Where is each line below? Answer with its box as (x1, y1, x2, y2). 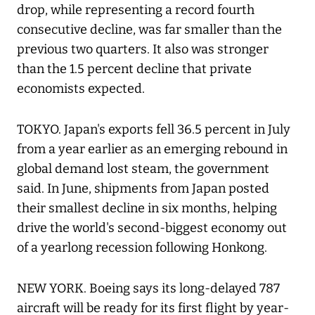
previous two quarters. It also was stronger (17, 41, 269, 58)
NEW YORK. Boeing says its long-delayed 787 (17, 281, 280, 297)
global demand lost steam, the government (17, 161, 269, 177)
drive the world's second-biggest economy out (17, 220, 287, 236)
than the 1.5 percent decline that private (17, 61, 252, 77)
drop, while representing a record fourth (17, 2, 255, 18)
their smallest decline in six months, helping (17, 200, 277, 217)
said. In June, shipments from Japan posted (17, 181, 269, 197)
